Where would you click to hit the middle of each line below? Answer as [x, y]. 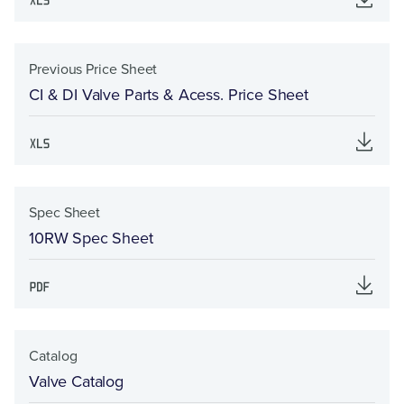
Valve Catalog [77, 381]
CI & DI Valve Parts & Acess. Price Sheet [169, 95]
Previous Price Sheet [93, 69]
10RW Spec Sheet [91, 238]
